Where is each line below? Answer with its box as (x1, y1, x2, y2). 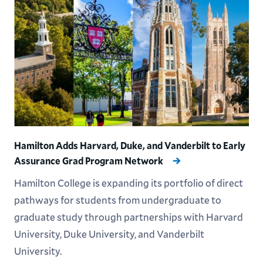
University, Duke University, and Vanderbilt (14, 227, 204, 241)
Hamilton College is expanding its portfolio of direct (14, 176, 243, 190)
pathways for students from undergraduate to (14, 193, 221, 207)
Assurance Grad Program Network (14, 154, 165, 167)
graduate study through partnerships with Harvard (14, 210, 243, 224)
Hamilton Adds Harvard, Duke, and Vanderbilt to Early (14, 139, 245, 152)
